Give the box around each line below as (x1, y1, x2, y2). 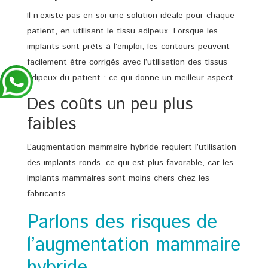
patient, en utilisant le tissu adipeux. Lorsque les (27, 25, 218, 37)
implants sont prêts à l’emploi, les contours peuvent (27, 40, 230, 53)
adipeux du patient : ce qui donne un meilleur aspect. (27, 71, 236, 84)
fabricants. (27, 187, 68, 200)
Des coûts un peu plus (27, 92, 193, 117)
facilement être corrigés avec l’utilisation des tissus (27, 56, 227, 68)
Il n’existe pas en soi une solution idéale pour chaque (27, 9, 234, 22)
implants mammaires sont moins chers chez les (27, 172, 209, 184)
